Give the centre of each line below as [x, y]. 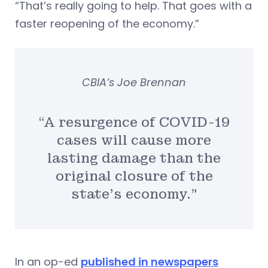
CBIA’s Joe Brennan [134, 82]
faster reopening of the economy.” [107, 23]
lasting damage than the [134, 158]
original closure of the [134, 176]
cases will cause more [134, 140]
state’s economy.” [134, 194]
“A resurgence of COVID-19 [134, 122]
